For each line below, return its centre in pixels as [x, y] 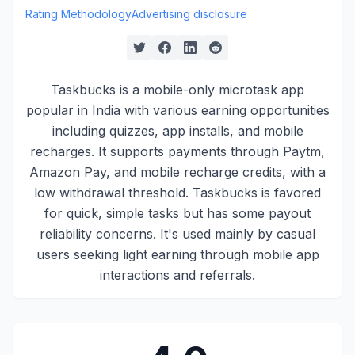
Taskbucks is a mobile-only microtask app [177, 90]
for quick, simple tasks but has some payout [177, 213]
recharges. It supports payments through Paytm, [177, 151]
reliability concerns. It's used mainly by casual [177, 234]
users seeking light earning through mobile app [177, 254]
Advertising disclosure [189, 14]
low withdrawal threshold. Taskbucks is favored [177, 193]
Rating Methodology [78, 14]
